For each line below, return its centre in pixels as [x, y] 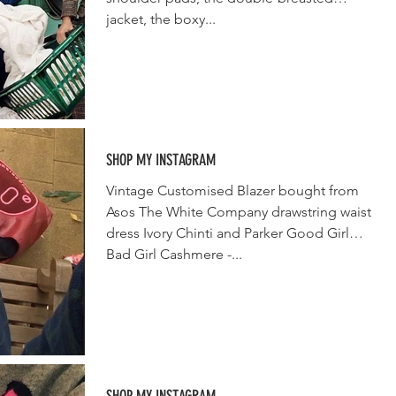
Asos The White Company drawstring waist [239, 212]
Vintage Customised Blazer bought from [232, 190]
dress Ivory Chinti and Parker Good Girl [228, 233]
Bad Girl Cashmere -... [174, 254]
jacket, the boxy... [161, 19]
